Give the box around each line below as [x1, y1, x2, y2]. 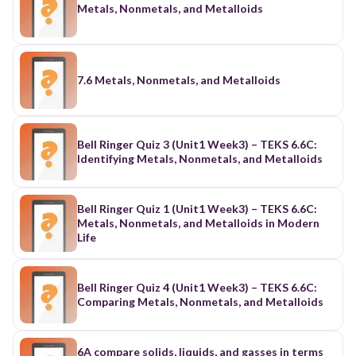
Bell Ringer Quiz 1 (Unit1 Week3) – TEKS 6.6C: [77, 201, 317, 215]
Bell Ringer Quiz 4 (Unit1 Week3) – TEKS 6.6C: [77, 280, 317, 294]
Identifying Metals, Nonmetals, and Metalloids [77, 151, 323, 165]
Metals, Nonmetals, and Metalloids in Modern [77, 215, 319, 230]
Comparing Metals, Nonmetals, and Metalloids [77, 294, 323, 308]
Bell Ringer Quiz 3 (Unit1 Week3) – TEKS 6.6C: [77, 137, 317, 151]
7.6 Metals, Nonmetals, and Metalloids [77, 72, 281, 87]
